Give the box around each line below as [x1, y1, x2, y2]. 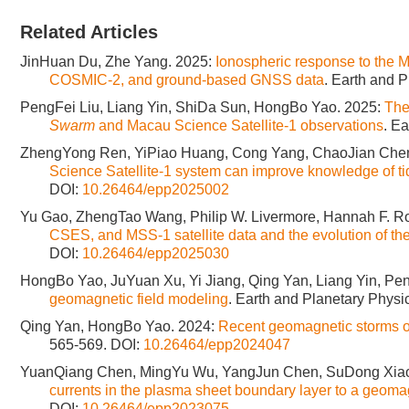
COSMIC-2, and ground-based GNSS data [49, 72, 324, 88]
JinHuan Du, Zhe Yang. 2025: [20, 54, 215, 69]
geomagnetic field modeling [49, 291, 228, 307]
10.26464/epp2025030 [82, 246, 229, 261]
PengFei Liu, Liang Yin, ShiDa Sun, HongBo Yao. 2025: [20, 100, 384, 115]
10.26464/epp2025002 [82, 182, 229, 197]
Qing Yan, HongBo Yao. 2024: [20, 319, 218, 334]
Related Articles [20, 22, 158, 42]
